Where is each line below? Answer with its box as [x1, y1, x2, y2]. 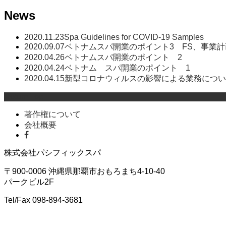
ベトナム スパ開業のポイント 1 [65, 64, 190, 73]
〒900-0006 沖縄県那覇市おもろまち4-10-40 [4, 167, 165, 176]
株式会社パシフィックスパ [4, 148, 101, 157]
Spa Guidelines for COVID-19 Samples [64, 33, 204, 42]
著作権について [24, 110, 81, 119]
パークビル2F [4, 178, 54, 187]
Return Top [4, 92, 43, 101]
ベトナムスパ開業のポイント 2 [65, 53, 182, 62]
